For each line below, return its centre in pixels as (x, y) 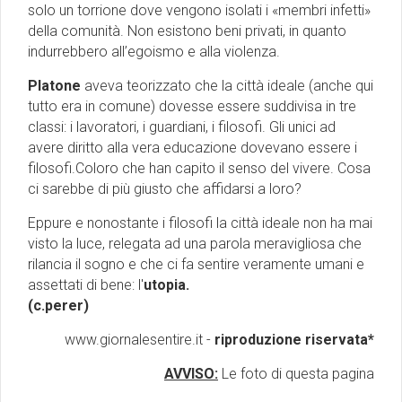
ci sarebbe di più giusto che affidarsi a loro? (165, 189)
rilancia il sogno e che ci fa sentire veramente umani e (196, 265)
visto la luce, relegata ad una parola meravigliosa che (195, 244)
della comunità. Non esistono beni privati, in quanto (187, 31)
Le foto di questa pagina (296, 374)
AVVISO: (191, 374)
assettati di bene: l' (86, 285)
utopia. (166, 285)
